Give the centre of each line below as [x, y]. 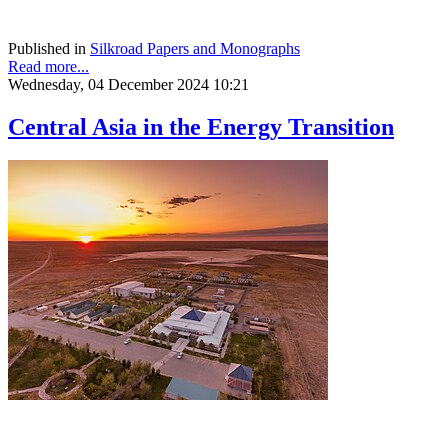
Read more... [48, 66]
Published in [47, 48]
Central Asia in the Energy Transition [201, 126]
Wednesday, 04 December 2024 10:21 [128, 84]
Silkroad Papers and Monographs [195, 48]
